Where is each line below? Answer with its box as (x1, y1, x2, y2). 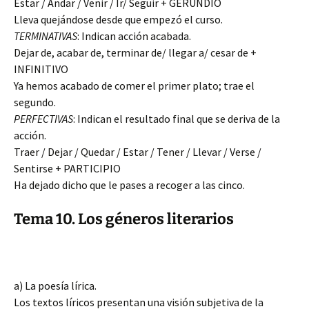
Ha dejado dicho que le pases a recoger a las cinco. (14, 178, 245, 192)
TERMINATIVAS (14, 29, 77, 43)
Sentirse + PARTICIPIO (14, 161, 121, 175)
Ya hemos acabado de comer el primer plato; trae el (14, 79, 255, 92)
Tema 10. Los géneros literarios (14, 210, 234, 228)
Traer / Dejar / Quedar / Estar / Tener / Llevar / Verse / (14, 145, 261, 159)
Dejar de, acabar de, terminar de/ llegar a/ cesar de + (14, 46, 257, 59)
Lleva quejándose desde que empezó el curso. (14, 12, 223, 26)
